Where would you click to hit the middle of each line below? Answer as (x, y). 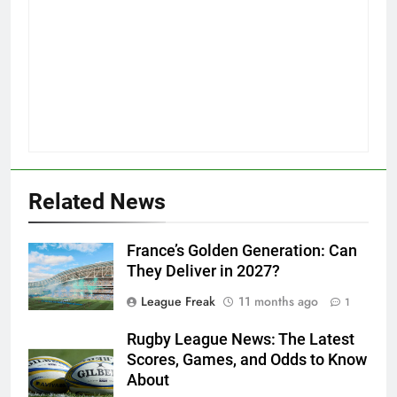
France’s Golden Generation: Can (242, 251)
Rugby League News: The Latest (241, 340)
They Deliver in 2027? (203, 272)
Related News (97, 202)
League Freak (178, 302)
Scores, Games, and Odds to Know (247, 360)
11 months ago (278, 302)
